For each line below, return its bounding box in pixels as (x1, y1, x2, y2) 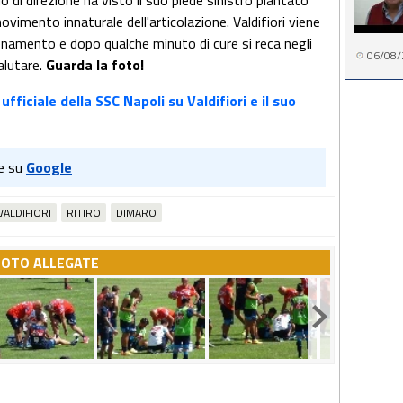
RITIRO (67, 204, 101, 221)
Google (26, 157, 72, 178)
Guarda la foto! (42, 54, 144, 76)
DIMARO (116, 204, 157, 221)
